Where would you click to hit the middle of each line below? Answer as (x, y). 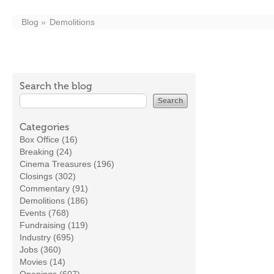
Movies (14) (43, 262)
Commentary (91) (54, 188)
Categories (44, 127)
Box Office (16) (49, 139)
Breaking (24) (46, 152)
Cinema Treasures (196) (67, 164)
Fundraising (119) (54, 225)
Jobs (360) (40, 250)
